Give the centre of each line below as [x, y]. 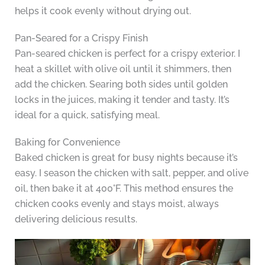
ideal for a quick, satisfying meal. [87, 115]
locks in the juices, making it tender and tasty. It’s [122, 99]
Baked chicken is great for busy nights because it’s [126, 157]
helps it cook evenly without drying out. [103, 11]
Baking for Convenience [67, 142]
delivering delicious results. [76, 219]
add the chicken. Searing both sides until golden [121, 84]
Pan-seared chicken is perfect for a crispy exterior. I [127, 53]
